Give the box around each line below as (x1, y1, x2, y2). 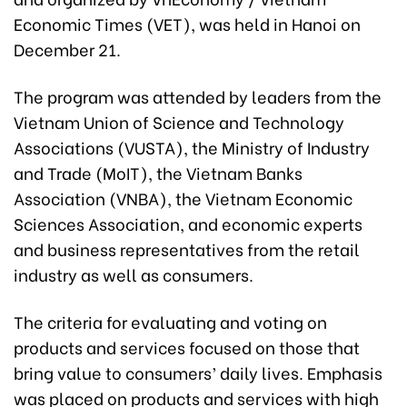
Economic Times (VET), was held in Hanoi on (14, 10, 361, 35)
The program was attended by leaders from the (14, 83, 382, 108)
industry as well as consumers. (14, 261, 253, 286)
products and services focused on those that (14, 333, 360, 359)
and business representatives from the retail (14, 235, 360, 261)
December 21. (14, 35, 121, 61)
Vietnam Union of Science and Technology (14, 108, 344, 134)
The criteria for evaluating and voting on (14, 308, 327, 333)
